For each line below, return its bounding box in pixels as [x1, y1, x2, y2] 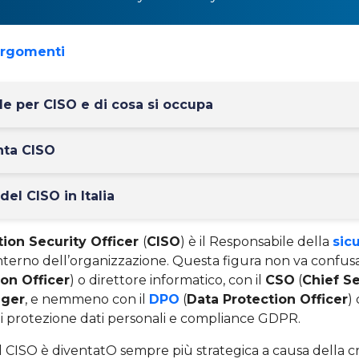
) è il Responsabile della [180, 234, 333, 249]
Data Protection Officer [187, 292, 348, 307]
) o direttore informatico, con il [70, 272, 265, 288]
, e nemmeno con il [25, 292, 149, 307]
